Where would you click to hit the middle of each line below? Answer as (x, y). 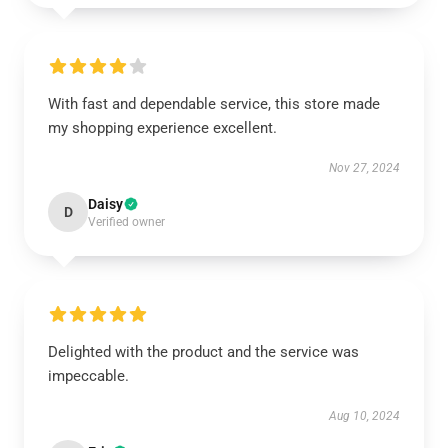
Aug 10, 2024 (364, 416)
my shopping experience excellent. (162, 128)
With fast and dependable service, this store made (214, 104)
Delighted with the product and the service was (203, 352)
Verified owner (126, 222)
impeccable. (88, 376)
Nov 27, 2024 (364, 168)
